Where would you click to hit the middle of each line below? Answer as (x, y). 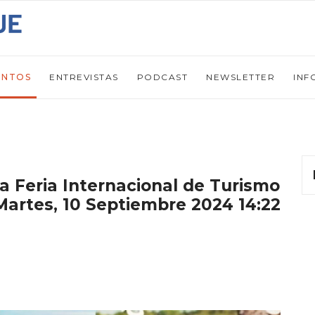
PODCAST (162, 77)
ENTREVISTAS (84, 77)
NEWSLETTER (240, 77)
